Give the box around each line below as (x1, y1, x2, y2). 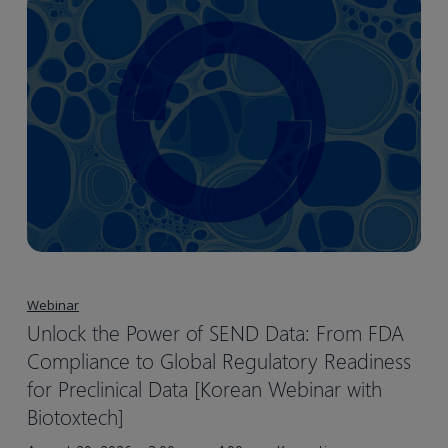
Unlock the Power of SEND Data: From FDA (26, 317, 404, 348)
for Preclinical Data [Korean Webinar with (26, 373, 382, 404)
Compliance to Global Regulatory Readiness (26, 345, 411, 376)
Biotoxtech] (26, 401, 124, 432)
